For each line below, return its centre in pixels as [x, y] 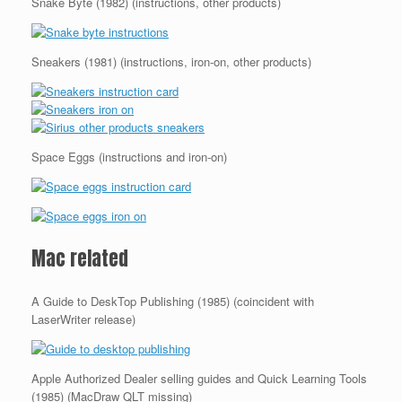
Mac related [80, 258]
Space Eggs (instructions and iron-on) [129, 157]
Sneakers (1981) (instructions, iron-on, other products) [171, 62]
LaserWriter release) [83, 319]
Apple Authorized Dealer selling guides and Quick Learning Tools [199, 378]
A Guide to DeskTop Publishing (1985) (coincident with [173, 301]
